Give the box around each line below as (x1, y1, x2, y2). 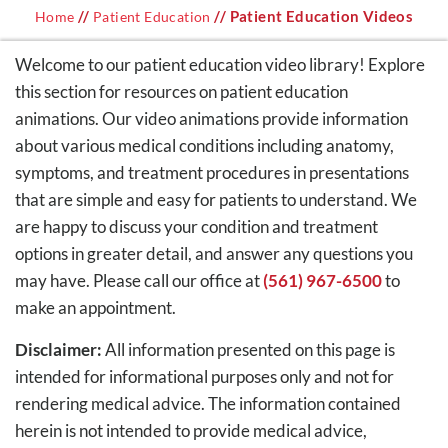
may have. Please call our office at (15, 270, 263, 291)
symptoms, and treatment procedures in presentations (15, 162, 409, 183)
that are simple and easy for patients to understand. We (15, 189, 417, 210)
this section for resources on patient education (15, 81, 348, 102)
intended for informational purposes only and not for (15, 366, 394, 387)
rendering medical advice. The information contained (15, 393, 401, 414)
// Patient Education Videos (210, 7, 414, 25)
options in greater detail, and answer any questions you (15, 243, 413, 264)
